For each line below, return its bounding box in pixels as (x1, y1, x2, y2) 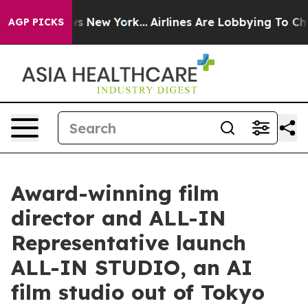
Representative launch (11, 230, 246, 256)
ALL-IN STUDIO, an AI (11, 254, 252, 280)
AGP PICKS (8, 16, 64, 28)
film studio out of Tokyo (11, 279, 265, 305)
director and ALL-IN (11, 205, 226, 231)
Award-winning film (11, 180, 219, 206)
